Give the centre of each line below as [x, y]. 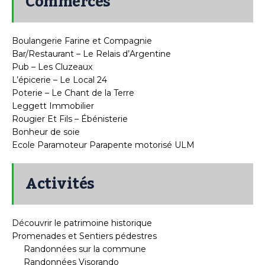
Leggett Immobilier [53, 106]
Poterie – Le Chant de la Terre [73, 93]
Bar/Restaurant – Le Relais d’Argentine [91, 54]
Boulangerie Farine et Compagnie [82, 41]
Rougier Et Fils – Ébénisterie [70, 119]
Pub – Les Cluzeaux [52, 67]
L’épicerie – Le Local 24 [59, 80]
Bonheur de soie [46, 132]
